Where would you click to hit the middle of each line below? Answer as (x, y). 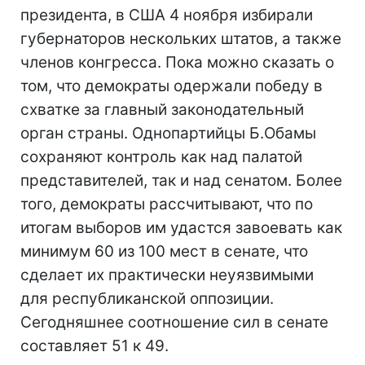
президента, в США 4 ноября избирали (167, 15)
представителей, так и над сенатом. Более (181, 180)
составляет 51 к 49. (95, 346)
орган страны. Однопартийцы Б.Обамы (168, 133)
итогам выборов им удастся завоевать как (181, 228)
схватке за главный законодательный (162, 110)
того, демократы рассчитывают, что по (167, 204)
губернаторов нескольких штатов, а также (181, 39)
